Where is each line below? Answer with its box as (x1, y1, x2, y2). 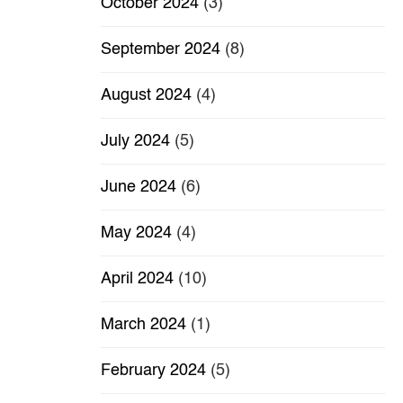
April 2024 (101, 271, 174, 288)
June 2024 (101, 179, 176, 196)
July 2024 (101, 133, 170, 150)
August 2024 (101, 87, 192, 104)
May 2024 (101, 225, 172, 242)
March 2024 (101, 317, 186, 334)
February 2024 (101, 363, 206, 380)
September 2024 (101, 41, 220, 58)
